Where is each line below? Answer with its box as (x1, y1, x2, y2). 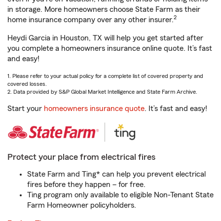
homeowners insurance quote (44, 105, 145, 112)
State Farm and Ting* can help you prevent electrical (27, 170, 206, 178)
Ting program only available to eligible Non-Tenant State (27, 191, 214, 199)
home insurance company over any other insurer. (7, 16, 174, 24)
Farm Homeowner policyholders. (27, 201, 136, 209)
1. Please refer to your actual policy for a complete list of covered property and (7, 73, 203, 79)
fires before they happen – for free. (27, 181, 146, 188)
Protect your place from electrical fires (7, 152, 155, 161)
